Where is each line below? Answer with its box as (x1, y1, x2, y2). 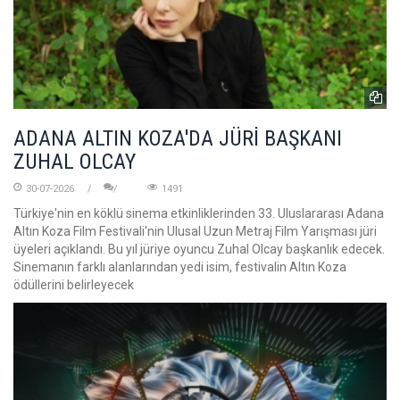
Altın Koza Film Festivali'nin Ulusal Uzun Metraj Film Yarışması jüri (13, 224, 377, 239)
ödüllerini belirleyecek (13, 278, 134, 293)
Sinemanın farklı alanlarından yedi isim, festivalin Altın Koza (13, 260, 346, 275)
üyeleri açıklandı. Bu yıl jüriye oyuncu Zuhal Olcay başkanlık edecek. (13, 242, 385, 257)
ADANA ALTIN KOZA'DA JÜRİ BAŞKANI (13, 126, 342, 152)
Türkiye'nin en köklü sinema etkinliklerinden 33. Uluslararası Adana (13, 206, 384, 221)
